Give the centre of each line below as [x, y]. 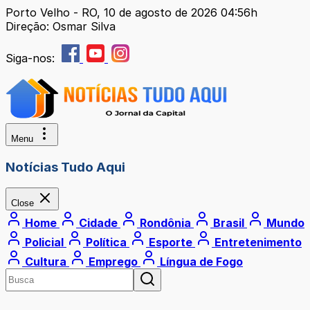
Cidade [98, 223]
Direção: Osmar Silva [61, 26]
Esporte [171, 243]
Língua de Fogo [200, 262]
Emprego [113, 262]
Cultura [46, 262]
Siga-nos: [32, 58]
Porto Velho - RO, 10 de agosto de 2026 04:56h [131, 12]
